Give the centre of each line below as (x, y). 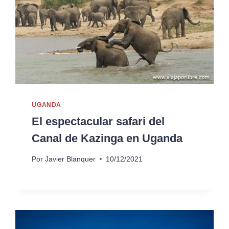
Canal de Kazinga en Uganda (107, 139)
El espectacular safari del (98, 122)
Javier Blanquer (70, 159)
